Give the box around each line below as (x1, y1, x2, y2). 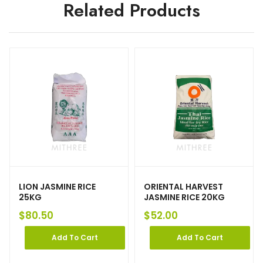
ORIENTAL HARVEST (144, 181, 223, 193)
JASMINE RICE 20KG (144, 191, 225, 204)
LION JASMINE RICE (19, 181, 96, 193)
